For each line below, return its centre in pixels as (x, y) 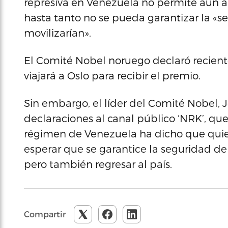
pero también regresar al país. (98, 164)
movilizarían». (58, 33)
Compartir (45, 214)
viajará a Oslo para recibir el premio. (112, 75)
